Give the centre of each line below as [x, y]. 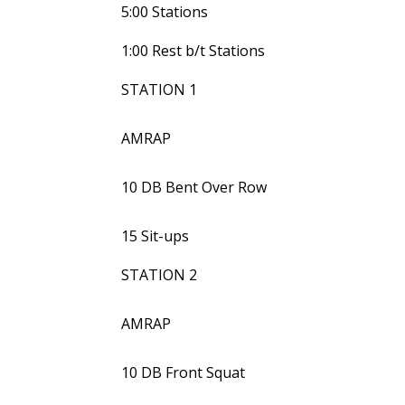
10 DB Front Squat [184, 372]
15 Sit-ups [155, 236]
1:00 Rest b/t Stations [193, 51]
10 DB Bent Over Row [194, 187]
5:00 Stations [165, 12]
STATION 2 [160, 275]
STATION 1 [160, 89]
